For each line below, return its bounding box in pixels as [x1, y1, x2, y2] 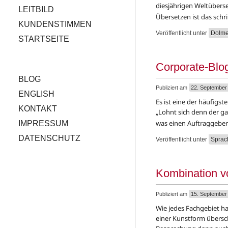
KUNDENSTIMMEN [18, 20, 92, 28]
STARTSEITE [18, 35, 69, 43]
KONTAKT [18, 104, 57, 113]
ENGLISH [18, 90, 54, 98]
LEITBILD [18, 5, 54, 14]
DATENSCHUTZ [18, 134, 80, 142]
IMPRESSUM [18, 119, 68, 128]
